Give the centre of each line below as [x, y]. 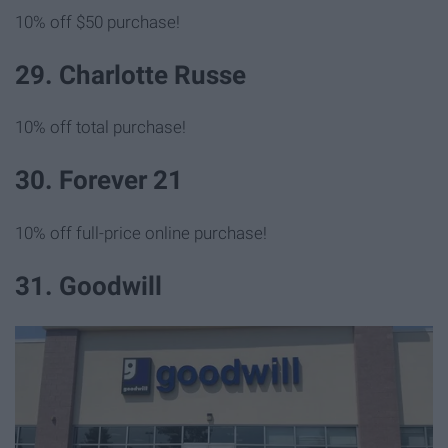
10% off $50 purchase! [97, 22]
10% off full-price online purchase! [141, 232]
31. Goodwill [88, 285]
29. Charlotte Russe [130, 75]
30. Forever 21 [99, 180]
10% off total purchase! [100, 127]
